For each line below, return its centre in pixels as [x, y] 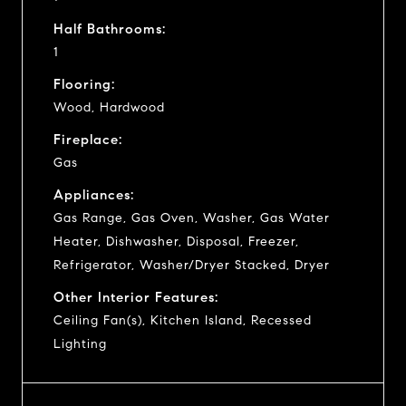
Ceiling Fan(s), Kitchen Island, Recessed [183, 320]
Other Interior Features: [136, 297]
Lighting [80, 343]
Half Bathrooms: [110, 29]
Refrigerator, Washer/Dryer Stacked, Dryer [192, 265]
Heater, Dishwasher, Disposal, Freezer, [176, 241]
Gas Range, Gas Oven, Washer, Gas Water [192, 217]
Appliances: [94, 194]
